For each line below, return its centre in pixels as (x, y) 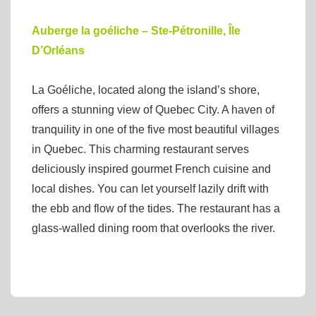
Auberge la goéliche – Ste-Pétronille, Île (136, 31)
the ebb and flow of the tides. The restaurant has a (156, 209)
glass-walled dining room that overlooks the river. (153, 229)
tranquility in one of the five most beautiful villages (156, 130)
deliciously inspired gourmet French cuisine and (151, 169)
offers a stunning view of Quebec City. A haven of (153, 110)
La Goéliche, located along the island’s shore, (146, 90)
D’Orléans (58, 51)
